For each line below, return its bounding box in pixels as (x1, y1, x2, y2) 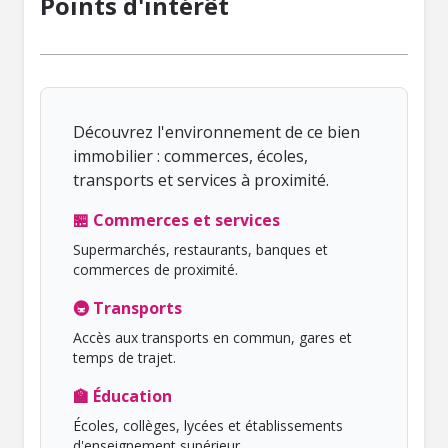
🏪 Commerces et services (73, 209, 280, 231)
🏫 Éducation (73, 385, 172, 407)
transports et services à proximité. (73, 169, 329, 191)
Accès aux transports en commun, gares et (73, 328, 352, 347)
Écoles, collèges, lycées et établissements (73, 416, 343, 435)
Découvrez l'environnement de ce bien (73, 121, 360, 143)
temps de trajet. (73, 348, 176, 367)
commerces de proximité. (73, 260, 238, 279)
